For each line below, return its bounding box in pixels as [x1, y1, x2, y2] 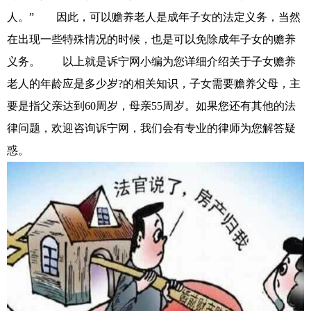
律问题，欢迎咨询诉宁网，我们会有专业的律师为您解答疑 [7, 121, 296, 134]
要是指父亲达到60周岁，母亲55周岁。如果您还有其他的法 [7, 99, 296, 112]
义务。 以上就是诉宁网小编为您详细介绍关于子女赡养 [7, 55, 296, 67]
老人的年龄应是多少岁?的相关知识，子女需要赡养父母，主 [7, 77, 301, 90]
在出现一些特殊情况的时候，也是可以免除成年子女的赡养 [7, 33, 296, 45]
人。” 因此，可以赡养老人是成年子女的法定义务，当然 [7, 10, 301, 23]
